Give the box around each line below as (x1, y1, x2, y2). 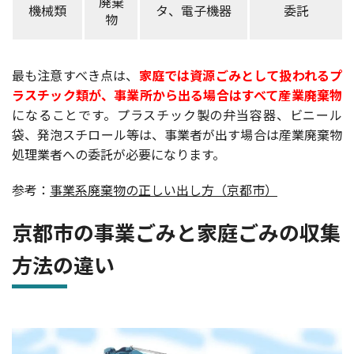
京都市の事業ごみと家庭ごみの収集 (12, 217, 341, 247)
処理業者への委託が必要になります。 (12, 145, 225, 164)
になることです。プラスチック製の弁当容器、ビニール (12, 105, 342, 125)
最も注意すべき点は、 (12, 66, 139, 85)
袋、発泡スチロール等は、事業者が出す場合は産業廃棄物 (12, 125, 342, 145)
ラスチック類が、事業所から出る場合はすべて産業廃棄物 (12, 85, 342, 105)
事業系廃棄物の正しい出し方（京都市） (50, 180, 277, 200)
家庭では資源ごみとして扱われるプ (138, 66, 343, 85)
